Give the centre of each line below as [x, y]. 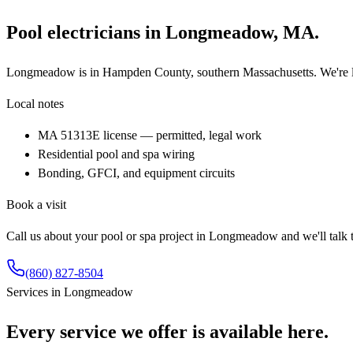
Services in [35, 292]
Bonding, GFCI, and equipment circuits [136, 173]
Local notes [35, 103]
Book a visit [36, 204]
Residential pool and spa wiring [116, 154]
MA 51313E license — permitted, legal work [150, 135]
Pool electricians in [86, 32]
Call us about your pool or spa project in [108, 236]
